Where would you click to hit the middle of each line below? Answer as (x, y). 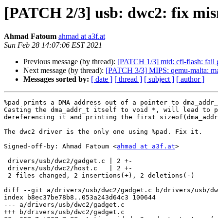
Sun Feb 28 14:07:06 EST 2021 (53, 45)
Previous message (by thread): (70, 62)
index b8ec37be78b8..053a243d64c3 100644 (80, 198)
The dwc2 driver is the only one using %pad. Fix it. (103, 132)
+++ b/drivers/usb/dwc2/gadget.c (64, 212)
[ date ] (102, 79)
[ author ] (190, 79)
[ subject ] (159, 79)
